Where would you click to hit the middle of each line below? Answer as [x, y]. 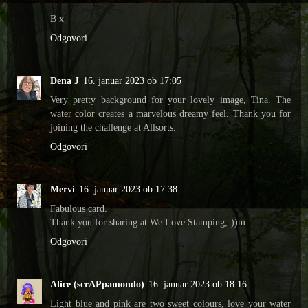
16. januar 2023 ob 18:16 [198, 284]
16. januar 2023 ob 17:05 [132, 81]
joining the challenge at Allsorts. [113, 128]
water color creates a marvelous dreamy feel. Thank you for [170, 114]
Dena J [65, 81]
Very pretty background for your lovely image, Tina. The [170, 100]
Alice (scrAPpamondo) [97, 284]
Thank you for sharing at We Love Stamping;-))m [148, 222]
